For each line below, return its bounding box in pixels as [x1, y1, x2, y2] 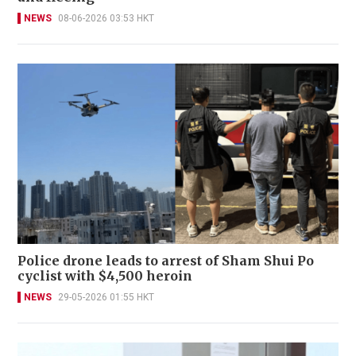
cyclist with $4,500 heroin [17, 268, 192, 284]
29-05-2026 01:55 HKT [58, 292, 154, 304]
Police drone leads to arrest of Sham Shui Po [17, 253, 314, 269]
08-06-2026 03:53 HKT [58, 12, 154, 24]
